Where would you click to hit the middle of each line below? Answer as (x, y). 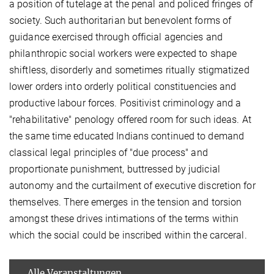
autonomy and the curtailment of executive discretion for (132, 186)
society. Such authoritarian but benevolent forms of (120, 21)
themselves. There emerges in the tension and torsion (126, 202)
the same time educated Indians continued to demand (127, 136)
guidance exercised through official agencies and (116, 37)
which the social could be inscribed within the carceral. (128, 235)
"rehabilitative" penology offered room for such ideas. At (130, 120)
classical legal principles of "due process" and (109, 153)
